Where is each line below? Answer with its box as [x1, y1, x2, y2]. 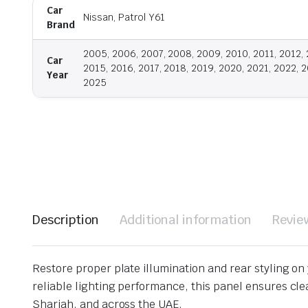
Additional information [119, 212, 252, 228]
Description [32, 212, 99, 228]
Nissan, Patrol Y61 [83, 11, 166, 24]
